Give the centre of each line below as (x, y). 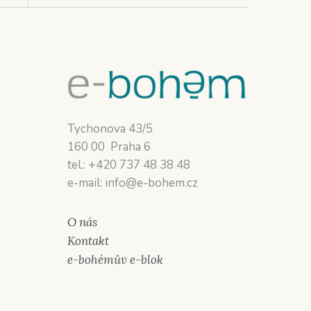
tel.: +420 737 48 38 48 (129, 165)
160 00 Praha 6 (109, 146)
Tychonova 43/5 (110, 128)
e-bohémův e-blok (116, 259)
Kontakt (89, 241)
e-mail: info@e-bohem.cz (133, 183)
